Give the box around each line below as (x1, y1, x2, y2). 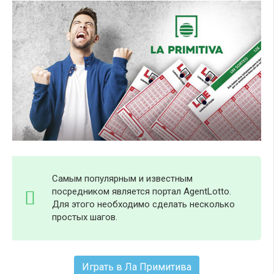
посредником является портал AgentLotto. (52, 186, 231, 198)
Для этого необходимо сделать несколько (52, 199, 235, 210)
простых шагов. (52, 212, 117, 223)
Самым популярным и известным (52, 173, 193, 185)
